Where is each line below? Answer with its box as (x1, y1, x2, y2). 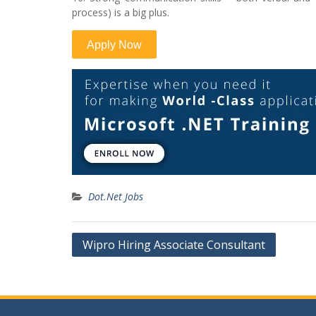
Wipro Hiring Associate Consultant (83, 237, 265, 253)
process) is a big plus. (72, 6, 169, 19)
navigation (71, 255, 145, 272)
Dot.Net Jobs (88, 190, 143, 203)
